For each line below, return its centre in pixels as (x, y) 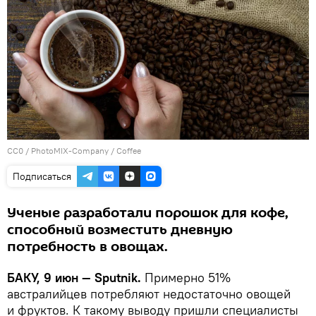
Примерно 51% (188, 278)
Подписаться (42, 177)
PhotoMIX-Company (70, 151)
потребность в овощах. (87, 247)
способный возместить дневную (120, 230)
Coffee (129, 151)
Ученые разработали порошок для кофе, (148, 213)
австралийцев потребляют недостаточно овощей (149, 294)
